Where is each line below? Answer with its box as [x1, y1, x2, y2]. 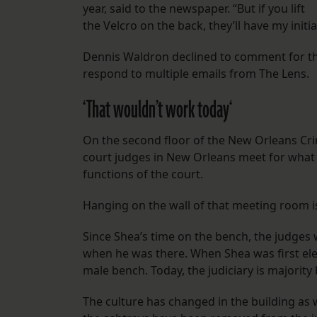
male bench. [83, 263, 148, 279]
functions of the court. [83, 166, 209, 183]
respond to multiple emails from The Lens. [83, 66, 312, 82]
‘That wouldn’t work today [83, 93, 229, 128]
